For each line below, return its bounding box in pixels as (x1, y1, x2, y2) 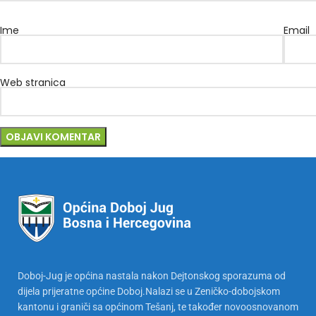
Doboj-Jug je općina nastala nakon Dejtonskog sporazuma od (18, 269, 286, 281)
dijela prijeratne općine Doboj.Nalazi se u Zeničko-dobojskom (18, 285, 280, 297)
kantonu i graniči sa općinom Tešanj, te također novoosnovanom (18, 300, 298, 312)
